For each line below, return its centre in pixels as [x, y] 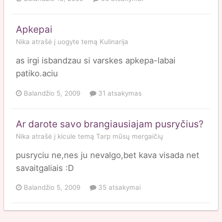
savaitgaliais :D [45, 168]
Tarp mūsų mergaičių [130, 136]
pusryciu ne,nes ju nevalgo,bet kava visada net [108, 155]
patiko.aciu [37, 74]
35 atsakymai [118, 187]
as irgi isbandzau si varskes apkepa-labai [96, 61]
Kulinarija [114, 42]
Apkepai [34, 30]
